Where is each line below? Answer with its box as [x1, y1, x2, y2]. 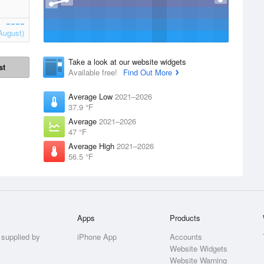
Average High [68, 140, 117, 151]
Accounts [170, 231, 203, 242]
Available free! [68, 67, 120, 78]
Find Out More [123, 67, 172, 78]
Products [170, 212, 201, 223]
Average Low [68, 91, 115, 102]
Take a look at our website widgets [68, 56, 186, 67]
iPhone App [77, 231, 117, 242]
